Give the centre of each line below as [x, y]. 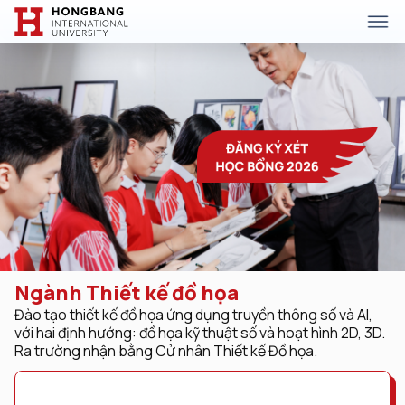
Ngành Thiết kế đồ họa [127, 293]
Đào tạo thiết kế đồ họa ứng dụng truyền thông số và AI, [193, 315]
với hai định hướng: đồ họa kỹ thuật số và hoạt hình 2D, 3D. [200, 333]
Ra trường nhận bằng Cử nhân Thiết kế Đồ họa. [166, 351]
